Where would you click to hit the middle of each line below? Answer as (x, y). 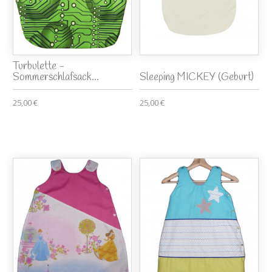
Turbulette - (39, 66)
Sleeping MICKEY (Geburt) (197, 77)
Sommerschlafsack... (56, 77)
